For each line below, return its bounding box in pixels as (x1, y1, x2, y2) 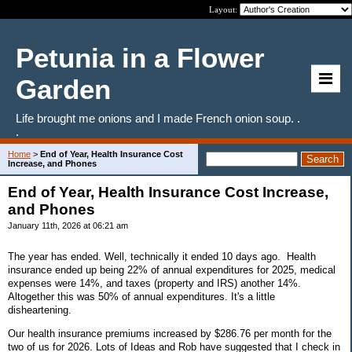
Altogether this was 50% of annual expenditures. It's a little (8, 290, 275, 302)
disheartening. (8, 303, 75, 316)
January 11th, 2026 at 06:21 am (8, 221, 128, 230)
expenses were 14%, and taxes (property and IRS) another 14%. (8, 277, 301, 289)
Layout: (209, 5, 240, 14)
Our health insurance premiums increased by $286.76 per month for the (8, 327, 332, 339)
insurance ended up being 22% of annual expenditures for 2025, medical (8, 263, 335, 276)
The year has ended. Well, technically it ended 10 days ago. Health (8, 250, 316, 262)
